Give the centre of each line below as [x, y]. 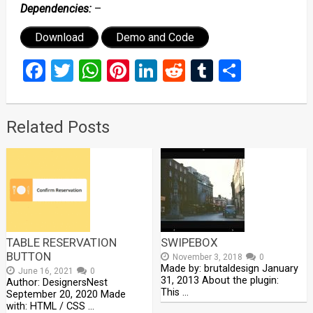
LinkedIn [198, 70]
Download [59, 37]
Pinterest [173, 70]
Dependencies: [56, 8]
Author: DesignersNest [57, 282]
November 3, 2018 [208, 257]
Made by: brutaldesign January [230, 268]
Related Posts [58, 127]
